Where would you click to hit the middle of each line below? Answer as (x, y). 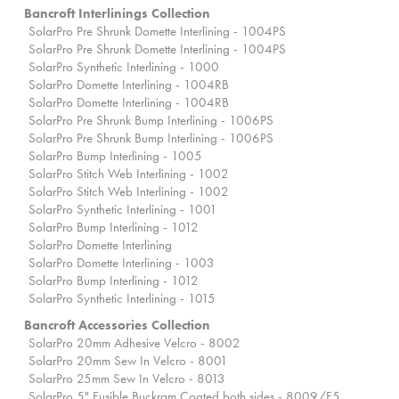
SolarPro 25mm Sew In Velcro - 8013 (127, 379)
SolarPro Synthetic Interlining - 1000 (124, 67)
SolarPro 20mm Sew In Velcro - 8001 (128, 361)
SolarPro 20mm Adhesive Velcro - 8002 (134, 343)
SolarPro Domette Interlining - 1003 (122, 263)
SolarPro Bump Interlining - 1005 (115, 156)
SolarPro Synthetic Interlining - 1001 (123, 210)
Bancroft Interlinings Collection (117, 14)
